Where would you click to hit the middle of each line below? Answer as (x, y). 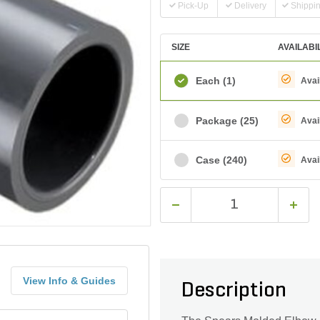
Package (216, 121)
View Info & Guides (70, 280)
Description (234, 291)
